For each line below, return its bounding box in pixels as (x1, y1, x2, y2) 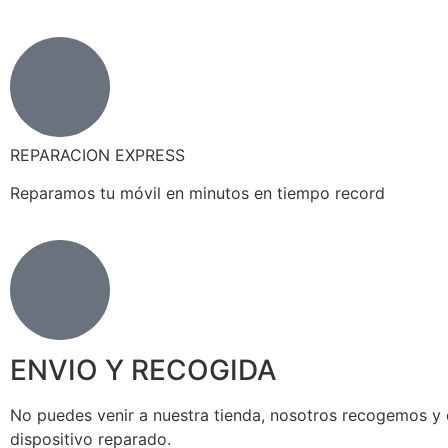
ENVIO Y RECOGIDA (10, 352, 277, 387)
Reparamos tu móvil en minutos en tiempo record (10, 183, 385, 204)
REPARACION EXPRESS (10, 145, 185, 165)
